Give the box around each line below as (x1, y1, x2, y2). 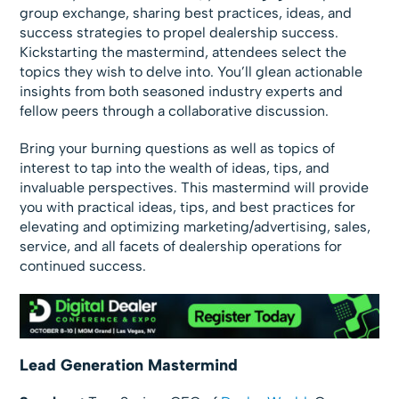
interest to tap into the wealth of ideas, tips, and (20, 159, 330, 177)
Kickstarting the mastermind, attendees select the (20, 44, 347, 61)
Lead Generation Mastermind (20, 354, 239, 375)
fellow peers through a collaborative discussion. (20, 102, 330, 120)
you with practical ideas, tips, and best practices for (20, 199, 356, 216)
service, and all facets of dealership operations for (20, 238, 343, 256)
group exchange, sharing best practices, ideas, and (20, 4, 353, 22)
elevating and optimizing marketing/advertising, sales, (20, 218, 371, 236)
